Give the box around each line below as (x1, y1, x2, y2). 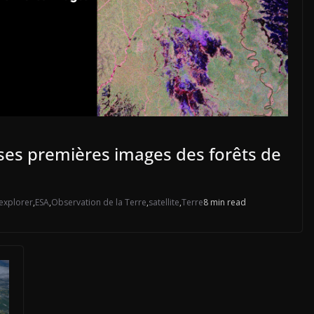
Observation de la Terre (51, 196, 146, 208)
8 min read (203, 196, 246, 208)
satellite (149, 196, 179, 208)
